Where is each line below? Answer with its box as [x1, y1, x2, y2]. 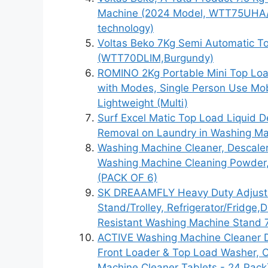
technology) [98, 22, 154, 34]
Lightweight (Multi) [98, 97, 188, 109]
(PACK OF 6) [98, 172, 157, 184]
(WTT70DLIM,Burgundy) [98, 52, 214, 64]
